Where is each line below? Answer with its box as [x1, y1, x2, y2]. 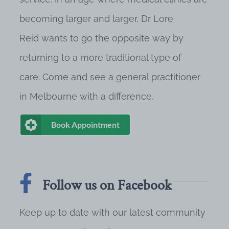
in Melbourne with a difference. [19, 91, 153, 102]
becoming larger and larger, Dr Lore [19, 13, 173, 24]
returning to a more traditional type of [19, 52, 181, 63]
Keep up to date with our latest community [19, 207, 205, 218]
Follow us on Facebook [42, 176, 172, 195]
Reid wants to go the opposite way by [19, 33, 184, 43]
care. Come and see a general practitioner [19, 72, 200, 82]
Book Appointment [51, 120, 120, 129]
